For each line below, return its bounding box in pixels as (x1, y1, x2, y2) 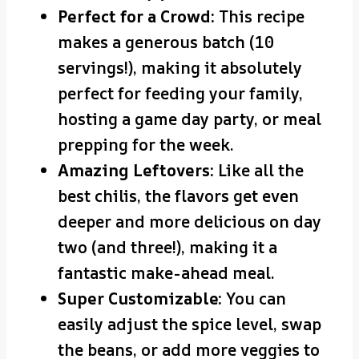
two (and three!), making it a (58, 236, 277, 259)
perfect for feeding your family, (58, 83, 303, 105)
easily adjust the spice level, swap (58, 313, 321, 336)
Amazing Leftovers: (58, 159, 214, 182)
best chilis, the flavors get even (58, 185, 299, 208)
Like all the (214, 159, 304, 182)
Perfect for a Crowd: (58, 6, 215, 28)
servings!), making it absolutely (58, 57, 302, 79)
